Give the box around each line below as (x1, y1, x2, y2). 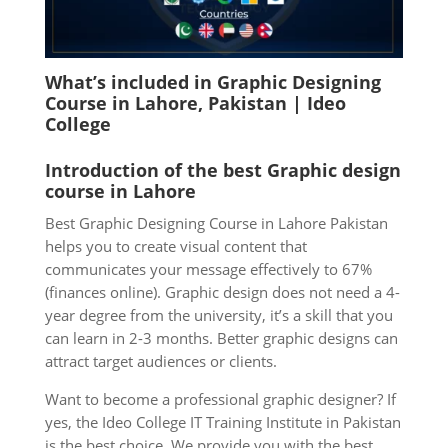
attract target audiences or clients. (44, 350, 277, 371)
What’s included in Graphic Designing (44, 69, 381, 94)
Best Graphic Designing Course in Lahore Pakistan (44, 212, 388, 233)
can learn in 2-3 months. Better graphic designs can (44, 327, 398, 348)
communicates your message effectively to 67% (44, 258, 372, 279)
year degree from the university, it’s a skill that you (44, 304, 393, 325)
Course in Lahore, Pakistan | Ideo (44, 90, 346, 115)
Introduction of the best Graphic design (44, 157, 401, 182)
